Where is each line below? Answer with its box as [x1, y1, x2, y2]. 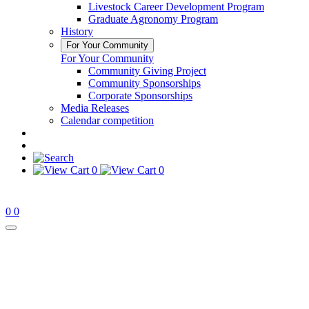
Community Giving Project [88, 65, 206, 77]
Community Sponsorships [88, 77, 201, 89]
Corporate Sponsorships [88, 90, 192, 101]
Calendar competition [61, 114, 154, 126]
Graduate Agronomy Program [88, 13, 218, 25]
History [61, 26, 93, 37]
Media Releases [61, 102, 129, 114]
